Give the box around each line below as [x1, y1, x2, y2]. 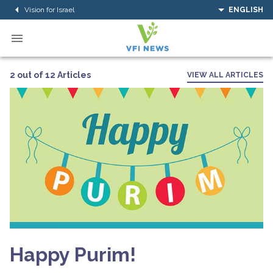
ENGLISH [229, 5, 263, 14]
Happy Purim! [10, 243, 136, 266]
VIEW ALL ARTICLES [187, 71, 263, 79]
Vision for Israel [24, 5, 74, 14]
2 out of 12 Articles [10, 69, 91, 80]
